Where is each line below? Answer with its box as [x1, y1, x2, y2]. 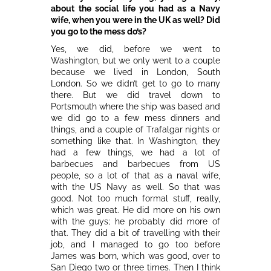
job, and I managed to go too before [51, 239, 220, 249]
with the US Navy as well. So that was [51, 181, 220, 192]
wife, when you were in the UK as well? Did [51, 15, 220, 25]
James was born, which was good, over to [51, 250, 220, 261]
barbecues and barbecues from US [51, 158, 220, 169]
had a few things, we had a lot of [51, 147, 220, 157]
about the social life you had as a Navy [51, 3, 220, 13]
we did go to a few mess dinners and [51, 113, 220, 123]
